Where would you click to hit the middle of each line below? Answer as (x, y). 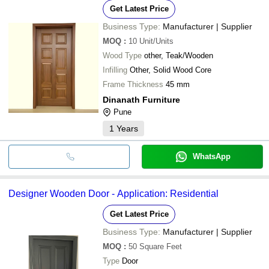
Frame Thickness (133, 84)
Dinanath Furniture (141, 99)
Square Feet (161, 246)
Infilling (115, 70)
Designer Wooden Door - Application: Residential (113, 193)
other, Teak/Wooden (179, 55)
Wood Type (122, 55)
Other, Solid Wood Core (171, 70)
